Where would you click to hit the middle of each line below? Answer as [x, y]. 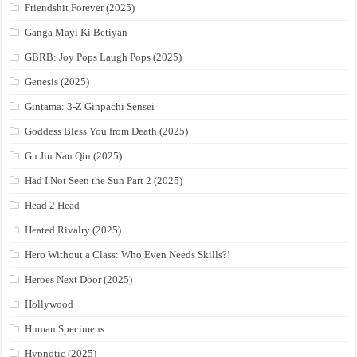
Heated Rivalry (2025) [73, 230]
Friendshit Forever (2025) [80, 8]
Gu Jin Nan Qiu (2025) [74, 156]
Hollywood [49, 304]
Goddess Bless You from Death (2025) [107, 131]
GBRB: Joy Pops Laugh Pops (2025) [104, 57]
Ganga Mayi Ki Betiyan [76, 33]
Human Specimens [65, 329]
